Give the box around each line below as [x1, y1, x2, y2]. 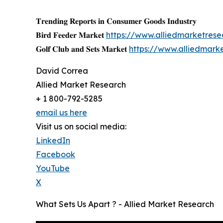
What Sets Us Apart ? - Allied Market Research [36, 199, 214, 209]
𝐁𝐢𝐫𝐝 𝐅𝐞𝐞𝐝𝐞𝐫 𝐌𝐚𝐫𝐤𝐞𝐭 [36, 29, 106, 40]
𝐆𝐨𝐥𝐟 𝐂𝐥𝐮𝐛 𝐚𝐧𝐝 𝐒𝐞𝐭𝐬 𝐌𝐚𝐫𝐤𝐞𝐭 [36, 43, 129, 54]
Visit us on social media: [36, 121, 126, 131]
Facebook [36, 149, 75, 159]
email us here [36, 107, 87, 117]
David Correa [36, 65, 88, 76]
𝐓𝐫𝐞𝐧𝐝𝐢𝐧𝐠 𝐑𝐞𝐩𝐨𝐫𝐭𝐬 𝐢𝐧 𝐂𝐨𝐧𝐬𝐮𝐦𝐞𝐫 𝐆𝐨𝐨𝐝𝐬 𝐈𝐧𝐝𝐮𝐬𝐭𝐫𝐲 [36, 15, 197, 26]
